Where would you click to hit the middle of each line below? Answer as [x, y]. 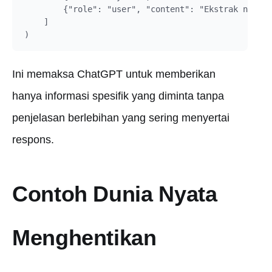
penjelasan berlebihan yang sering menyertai [121, 118]
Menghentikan [84, 238]
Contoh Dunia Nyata [115, 194]
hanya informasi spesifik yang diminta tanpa [118, 96]
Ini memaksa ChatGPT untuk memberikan [114, 74]
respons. [33, 140]
